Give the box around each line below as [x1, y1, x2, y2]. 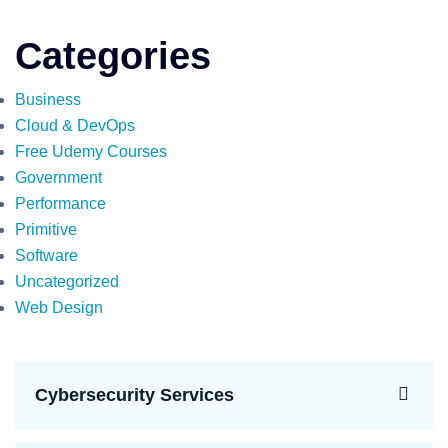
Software [15, 247, 78, 264]
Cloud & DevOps [15, 117, 135, 134]
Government [15, 169, 102, 186]
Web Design [15, 299, 103, 316]
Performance [15, 195, 106, 212]
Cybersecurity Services [35, 385, 234, 405]
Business [15, 91, 81, 108]
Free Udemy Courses [15, 143, 167, 160]
